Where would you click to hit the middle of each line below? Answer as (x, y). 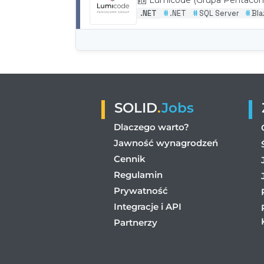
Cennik (130, 159)
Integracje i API (148, 206)
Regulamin (138, 174)
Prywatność (141, 190)
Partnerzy (136, 222)
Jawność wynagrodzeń (166, 143)
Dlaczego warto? (151, 127)
